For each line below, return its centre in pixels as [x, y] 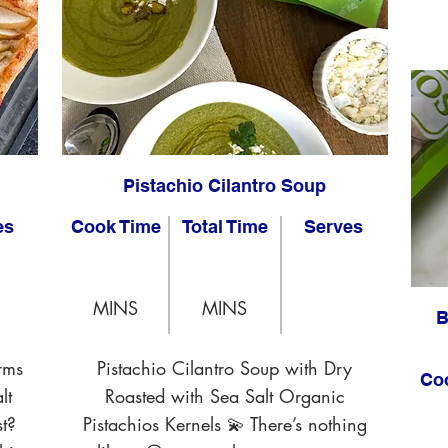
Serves [333, 226]
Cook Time [115, 226]
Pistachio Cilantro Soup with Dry [224, 368]
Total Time [224, 226]
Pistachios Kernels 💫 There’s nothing [224, 424]
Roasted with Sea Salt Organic [224, 396]
